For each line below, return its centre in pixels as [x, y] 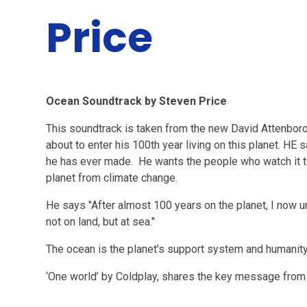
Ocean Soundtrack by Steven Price [138, 101]
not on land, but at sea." [102, 222]
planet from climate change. [115, 178]
